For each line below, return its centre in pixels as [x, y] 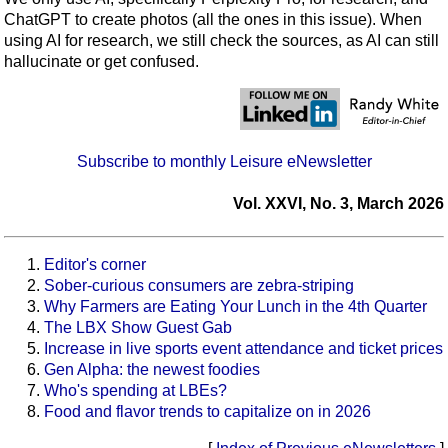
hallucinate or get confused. [101, 62]
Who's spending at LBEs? [135, 390]
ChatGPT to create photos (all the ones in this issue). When [213, 20]
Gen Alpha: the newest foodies [152, 369]
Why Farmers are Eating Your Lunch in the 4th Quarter [235, 306]
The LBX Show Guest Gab [138, 327]
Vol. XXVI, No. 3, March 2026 [338, 204]
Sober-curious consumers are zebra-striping [199, 285]
